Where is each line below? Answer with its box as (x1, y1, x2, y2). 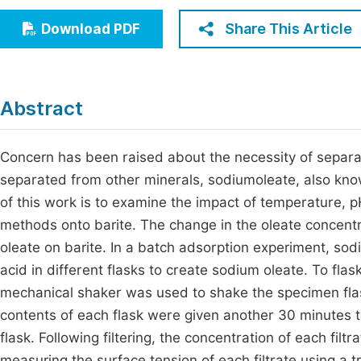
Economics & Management (23, 8, 190, 23)
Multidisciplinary (23, 68, 127, 83)
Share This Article (225, 20, 352, 37)
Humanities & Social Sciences (23, 38, 206, 53)
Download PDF (41, 21, 140, 37)
